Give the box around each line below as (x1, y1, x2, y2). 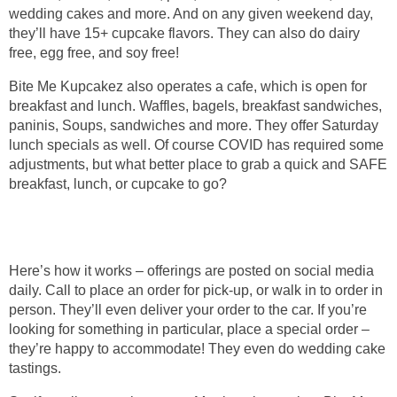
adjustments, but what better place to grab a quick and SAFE (9, 157, 387, 173)
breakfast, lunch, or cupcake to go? (9, 176, 227, 192)
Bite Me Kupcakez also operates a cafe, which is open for (9, 79, 367, 95)
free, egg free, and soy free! (9, 45, 179, 61)
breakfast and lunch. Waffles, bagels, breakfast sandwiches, (9, 98, 382, 114)
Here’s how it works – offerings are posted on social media (9, 263, 374, 279)
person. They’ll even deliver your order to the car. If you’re (9, 302, 367, 318)
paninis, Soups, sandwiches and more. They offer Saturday (9, 118, 378, 134)
